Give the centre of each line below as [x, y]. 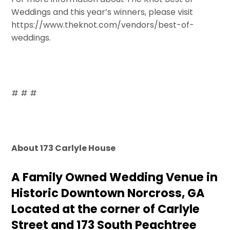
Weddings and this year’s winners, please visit [102, 12]
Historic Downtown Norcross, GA [108, 193]
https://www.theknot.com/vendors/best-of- [103, 25]
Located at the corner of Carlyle [106, 209]
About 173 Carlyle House [64, 148]
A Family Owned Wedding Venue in [115, 177]
